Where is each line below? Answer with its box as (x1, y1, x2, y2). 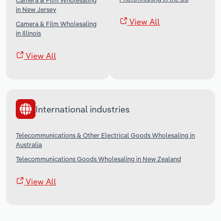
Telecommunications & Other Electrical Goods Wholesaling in (16, 131, 195, 140)
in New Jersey (16, 5, 56, 14)
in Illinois (16, 29, 41, 37)
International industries (36, 103, 130, 115)
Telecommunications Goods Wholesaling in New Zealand (16, 155, 181, 163)
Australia (16, 141, 42, 149)
